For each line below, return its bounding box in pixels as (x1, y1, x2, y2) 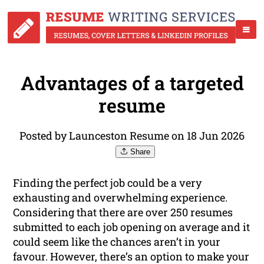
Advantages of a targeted (20, 70, 244, 96)
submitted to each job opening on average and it (13, 220, 250, 235)
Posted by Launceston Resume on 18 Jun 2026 (19, 128, 245, 143)
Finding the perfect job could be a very (13, 176, 202, 190)
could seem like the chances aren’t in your (13, 235, 221, 249)
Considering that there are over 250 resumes (13, 205, 233, 220)
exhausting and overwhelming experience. (13, 190, 228, 205)
